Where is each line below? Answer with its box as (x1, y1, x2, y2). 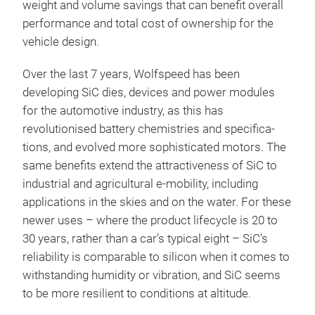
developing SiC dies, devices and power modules (22, 85, 275, 99)
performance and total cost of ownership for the (22, 16, 274, 30)
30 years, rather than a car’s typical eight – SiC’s (22, 231, 268, 245)
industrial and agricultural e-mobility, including (22, 176, 258, 191)
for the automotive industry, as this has (22, 103, 224, 117)
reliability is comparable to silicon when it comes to (22, 250, 290, 264)
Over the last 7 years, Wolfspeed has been (22, 67, 240, 81)
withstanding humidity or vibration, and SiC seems (22, 268, 281, 282)
